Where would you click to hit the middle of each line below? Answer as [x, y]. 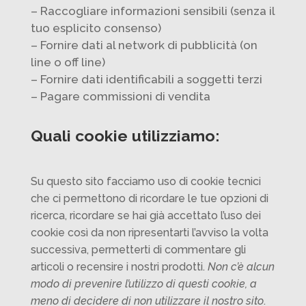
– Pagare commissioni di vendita [120, 97]
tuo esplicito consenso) [96, 28]
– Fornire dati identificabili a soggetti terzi [146, 80]
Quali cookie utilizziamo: [125, 136]
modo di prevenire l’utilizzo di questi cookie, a [143, 284]
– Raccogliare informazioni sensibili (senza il [152, 11]
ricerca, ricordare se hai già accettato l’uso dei [145, 216]
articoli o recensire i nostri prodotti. [119, 267]
